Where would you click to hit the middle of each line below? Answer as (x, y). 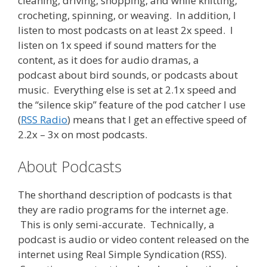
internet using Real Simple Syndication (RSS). (122, 254)
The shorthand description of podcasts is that (125, 194)
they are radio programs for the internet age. (123, 209)
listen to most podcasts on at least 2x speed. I (125, 30)
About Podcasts (70, 166)
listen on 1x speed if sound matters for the (117, 45)
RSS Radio (44, 120)
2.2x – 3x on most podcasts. (83, 135)
